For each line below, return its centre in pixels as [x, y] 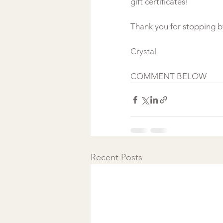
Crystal [144, 51]
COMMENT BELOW [169, 76]
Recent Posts [116, 157]
